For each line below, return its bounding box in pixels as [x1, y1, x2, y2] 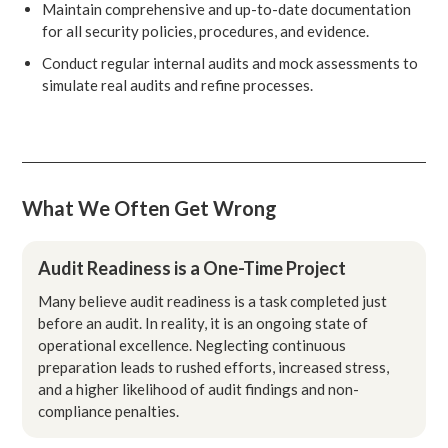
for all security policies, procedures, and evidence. [42, 21, 370, 40]
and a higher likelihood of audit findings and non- [38, 379, 360, 398]
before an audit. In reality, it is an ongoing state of [38, 313, 369, 332]
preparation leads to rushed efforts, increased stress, [38, 357, 390, 376]
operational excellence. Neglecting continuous [38, 335, 347, 354]
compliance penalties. [38, 401, 180, 420]
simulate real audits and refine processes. [42, 75, 314, 94]
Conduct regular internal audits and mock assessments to [42, 53, 419, 72]
